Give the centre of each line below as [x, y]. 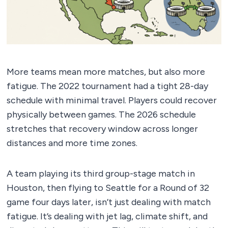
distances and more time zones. [72, 143]
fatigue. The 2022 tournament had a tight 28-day [107, 86]
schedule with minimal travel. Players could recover [112, 101]
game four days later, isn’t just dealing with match [109, 202]
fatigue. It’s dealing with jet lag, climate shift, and [107, 217]
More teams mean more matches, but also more [106, 72]
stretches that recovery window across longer [102, 129]
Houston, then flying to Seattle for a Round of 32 [108, 188]
